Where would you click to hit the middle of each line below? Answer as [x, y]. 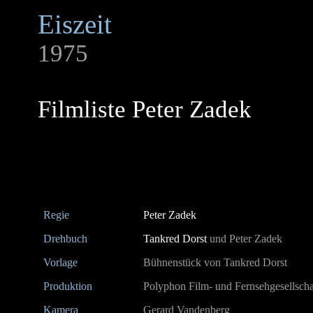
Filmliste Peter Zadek [145, 109]
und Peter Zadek [245, 239]
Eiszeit [75, 24]
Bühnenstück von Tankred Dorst [215, 262]
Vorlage [62, 262]
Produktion [69, 286]
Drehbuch [67, 239]
